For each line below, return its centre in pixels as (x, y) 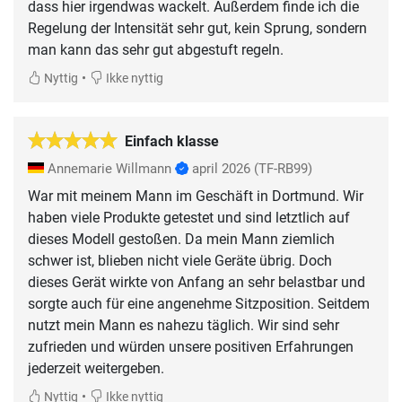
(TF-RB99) (283, 169)
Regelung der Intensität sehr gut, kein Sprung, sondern (197, 29)
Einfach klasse (172, 142)
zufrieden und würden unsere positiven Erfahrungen (191, 347)
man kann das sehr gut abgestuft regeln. (156, 50)
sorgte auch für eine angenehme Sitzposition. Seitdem (199, 304)
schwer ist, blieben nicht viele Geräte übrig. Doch (180, 261)
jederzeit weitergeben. (96, 369)
